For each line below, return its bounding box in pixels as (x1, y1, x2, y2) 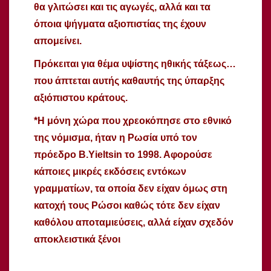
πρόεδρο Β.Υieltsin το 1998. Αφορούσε (34, 149, 212, 160)
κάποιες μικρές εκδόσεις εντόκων (34, 166, 186, 177)
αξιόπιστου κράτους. (34, 92, 128, 103)
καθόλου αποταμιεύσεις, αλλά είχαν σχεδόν (34, 217, 233, 227)
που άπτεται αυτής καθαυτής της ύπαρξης (34, 75, 224, 86)
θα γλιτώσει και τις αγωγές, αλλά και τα (34, 1, 211, 12)
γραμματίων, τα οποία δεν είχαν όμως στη (34, 183, 227, 194)
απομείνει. (34, 35, 82, 46)
